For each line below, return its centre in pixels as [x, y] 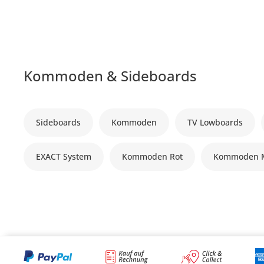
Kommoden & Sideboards [110, 75]
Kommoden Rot [153, 156]
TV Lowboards [215, 122]
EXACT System [64, 156]
